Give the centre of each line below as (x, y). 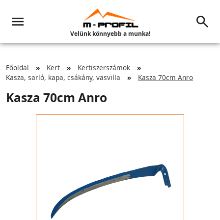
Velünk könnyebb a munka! (110, 34)
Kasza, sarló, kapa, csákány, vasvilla (63, 77)
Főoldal (17, 68)
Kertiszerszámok (104, 68)
